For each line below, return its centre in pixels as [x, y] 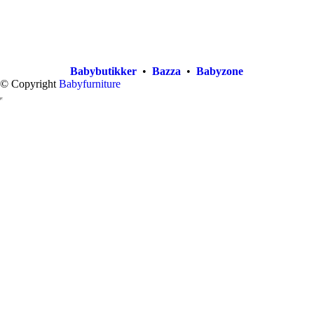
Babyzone [220, 71]
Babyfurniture [90, 83]
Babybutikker [104, 71]
